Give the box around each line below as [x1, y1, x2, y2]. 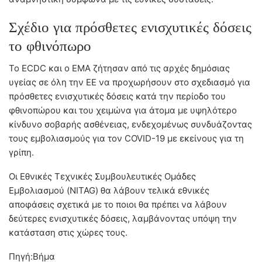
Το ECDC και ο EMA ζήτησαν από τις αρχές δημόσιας [9, 62, 230, 74]
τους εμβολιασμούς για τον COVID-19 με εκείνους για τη [9, 132, 244, 144]
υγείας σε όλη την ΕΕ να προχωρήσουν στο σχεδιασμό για [9, 76, 250, 88]
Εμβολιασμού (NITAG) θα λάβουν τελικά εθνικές [9, 184, 209, 196]
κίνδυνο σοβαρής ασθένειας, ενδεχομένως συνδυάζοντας [9, 118, 252, 130]
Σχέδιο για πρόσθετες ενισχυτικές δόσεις [9, 16, 251, 37]
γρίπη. [9, 146, 34, 158]
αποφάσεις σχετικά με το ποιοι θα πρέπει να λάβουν [9, 198, 227, 210]
